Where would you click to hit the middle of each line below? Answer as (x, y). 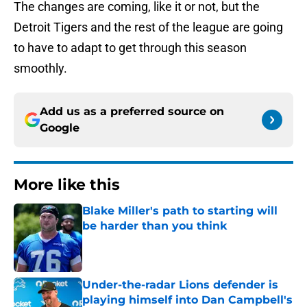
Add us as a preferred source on (132, 112)
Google (60, 128)
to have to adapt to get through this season (130, 48)
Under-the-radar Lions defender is (180, 285)
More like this (67, 185)
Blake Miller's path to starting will (180, 211)
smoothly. (40, 69)
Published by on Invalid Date (141, 240)
